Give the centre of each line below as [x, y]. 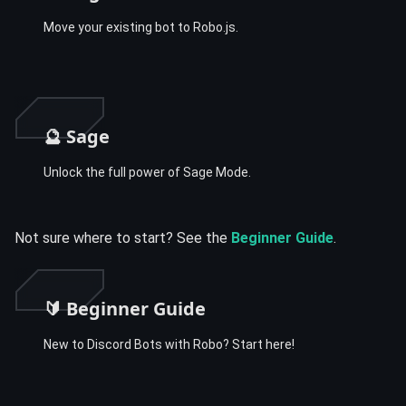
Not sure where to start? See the [123, 237]
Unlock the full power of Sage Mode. [147, 172]
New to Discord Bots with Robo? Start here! [169, 344]
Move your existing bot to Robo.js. [141, 27]
